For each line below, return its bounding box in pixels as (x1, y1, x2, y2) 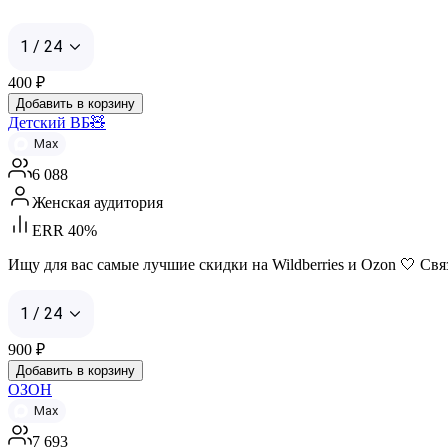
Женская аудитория (32, 193, 163, 211)
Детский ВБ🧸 (8, 113, 106, 131)
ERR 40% (32, 221, 97, 239)
